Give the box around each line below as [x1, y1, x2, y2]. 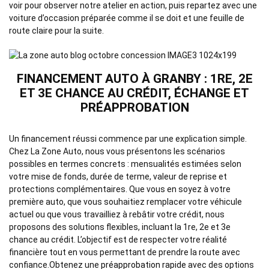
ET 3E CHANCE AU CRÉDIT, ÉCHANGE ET [20, 85, 249, 100]
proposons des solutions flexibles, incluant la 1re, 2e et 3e [9, 222, 231, 232]
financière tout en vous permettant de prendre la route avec [9, 247, 240, 257]
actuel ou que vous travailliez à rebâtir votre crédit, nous [9, 209, 225, 219]
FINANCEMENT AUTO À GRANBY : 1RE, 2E [16, 71, 253, 86]
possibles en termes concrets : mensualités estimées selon [9, 159, 241, 169]
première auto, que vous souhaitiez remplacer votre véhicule [9, 196, 242, 207]
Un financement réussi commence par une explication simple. [9, 133, 247, 144]
